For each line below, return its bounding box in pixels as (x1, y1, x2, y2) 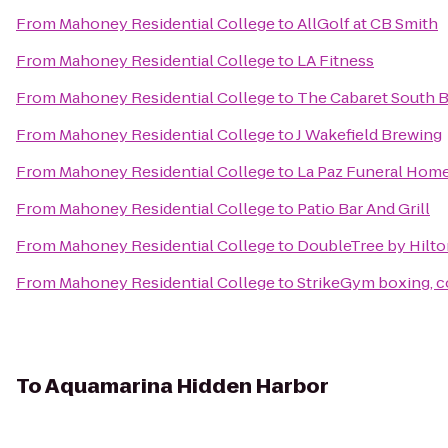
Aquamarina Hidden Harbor (45, 372, 329, 400)
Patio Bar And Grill (297, 198, 430, 219)
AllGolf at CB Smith (297, 13, 438, 34)
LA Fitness (297, 50, 374, 71)
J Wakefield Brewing (296, 124, 442, 145)
